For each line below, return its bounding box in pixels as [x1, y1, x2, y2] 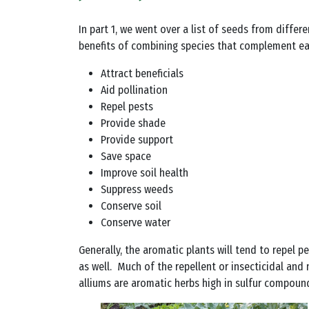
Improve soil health [101, 166, 188, 179]
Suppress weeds [101, 183, 173, 196]
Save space [101, 150, 151, 163]
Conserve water [101, 216, 170, 229]
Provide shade [101, 117, 166, 130]
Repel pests [101, 100, 153, 113]
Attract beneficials [101, 67, 183, 80]
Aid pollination [101, 83, 168, 97]
